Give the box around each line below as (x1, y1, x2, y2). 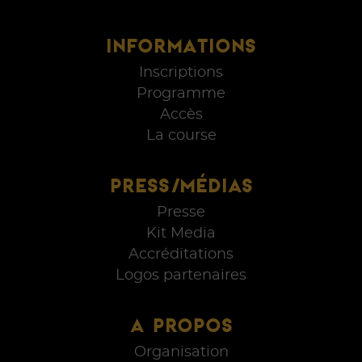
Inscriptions (139, 65, 223, 80)
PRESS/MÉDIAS (109, 173, 253, 197)
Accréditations (128, 246, 234, 262)
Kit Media (146, 225, 216, 241)
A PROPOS (129, 313, 233, 337)
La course (145, 128, 217, 143)
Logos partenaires (116, 267, 246, 283)
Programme (137, 86, 225, 101)
